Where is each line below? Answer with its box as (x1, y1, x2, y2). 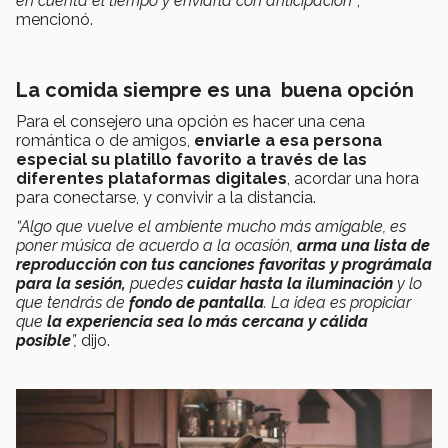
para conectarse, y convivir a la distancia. (16, 188, 320, 208)
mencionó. (16, 10, 97, 30)
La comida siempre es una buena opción (16, 78, 414, 103)
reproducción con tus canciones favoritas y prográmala (16, 255, 432, 275)
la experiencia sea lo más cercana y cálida (47, 312, 368, 332)
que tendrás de (16, 293, 129, 313)
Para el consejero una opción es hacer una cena (16, 112, 365, 132)
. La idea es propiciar (264, 293, 411, 313)
